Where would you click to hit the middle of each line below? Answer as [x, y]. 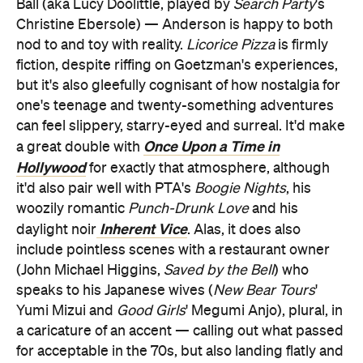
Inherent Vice [142, 229]
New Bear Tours [264, 290]
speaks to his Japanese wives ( [115, 290]
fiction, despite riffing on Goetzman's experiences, [177, 65]
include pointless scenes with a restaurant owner [173, 250]
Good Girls [151, 311]
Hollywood [51, 167]
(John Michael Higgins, [90, 270]
